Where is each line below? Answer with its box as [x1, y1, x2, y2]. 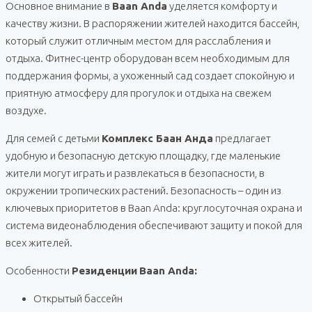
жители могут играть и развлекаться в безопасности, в [6, 166, 265, 179]
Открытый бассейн [33, 292, 123, 304]
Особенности [6, 264, 72, 276]
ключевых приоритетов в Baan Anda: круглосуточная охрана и [6, 201, 302, 214]
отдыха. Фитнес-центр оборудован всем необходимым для [6, 52, 290, 64]
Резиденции [72, 264, 137, 276]
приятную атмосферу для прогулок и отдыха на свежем [6, 86, 272, 99]
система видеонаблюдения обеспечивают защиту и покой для [6, 219, 302, 231]
